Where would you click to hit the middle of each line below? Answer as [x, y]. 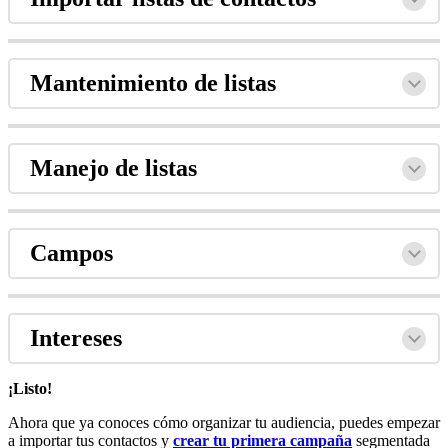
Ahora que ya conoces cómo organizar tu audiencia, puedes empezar [224, 422]
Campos [71, 252]
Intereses [76, 337]
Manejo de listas [113, 167]
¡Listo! [30, 388]
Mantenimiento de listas [153, 82]
